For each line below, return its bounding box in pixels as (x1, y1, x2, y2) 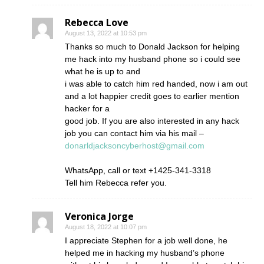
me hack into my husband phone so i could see (65, 54, 240, 64)
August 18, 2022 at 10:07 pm (65, 223, 147, 231)
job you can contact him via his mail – (65, 128, 204, 138)
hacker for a (65, 104, 110, 114)
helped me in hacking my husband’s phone (65, 248, 225, 258)
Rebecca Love (65, 16, 128, 29)
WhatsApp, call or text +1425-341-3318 (65, 166, 211, 176)
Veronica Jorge (65, 210, 134, 223)
